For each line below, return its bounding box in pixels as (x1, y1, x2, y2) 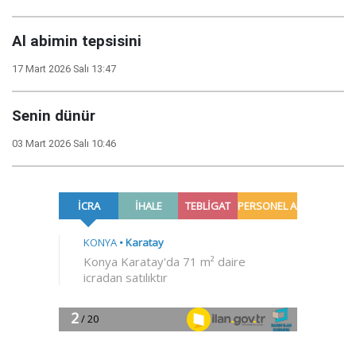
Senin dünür (12, 106, 95, 125)
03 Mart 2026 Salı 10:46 (12, 137, 116, 149)
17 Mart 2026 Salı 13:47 (12, 62, 116, 75)
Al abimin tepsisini (12, 32, 141, 50)
